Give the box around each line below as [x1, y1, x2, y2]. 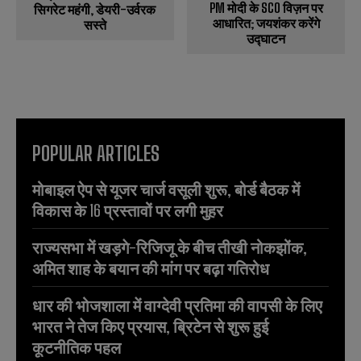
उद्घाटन [247, 30, 286, 46]
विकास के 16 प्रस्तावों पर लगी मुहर [32, 200, 223, 220]
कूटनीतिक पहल [32, 337, 121, 357]
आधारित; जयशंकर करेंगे [212, 15, 320, 31]
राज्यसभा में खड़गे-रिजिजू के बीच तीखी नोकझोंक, [32, 237, 307, 257]
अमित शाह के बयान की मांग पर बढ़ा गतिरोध [32, 258, 269, 278]
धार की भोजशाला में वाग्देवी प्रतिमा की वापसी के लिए [32, 295, 322, 315]
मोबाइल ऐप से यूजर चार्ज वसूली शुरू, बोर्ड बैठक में [32, 179, 300, 199]
